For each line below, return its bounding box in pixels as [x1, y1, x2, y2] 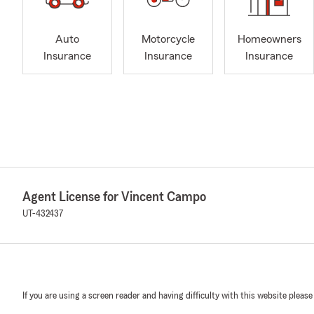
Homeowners [237, 34, 301, 46]
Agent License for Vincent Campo [22, 190, 206, 204]
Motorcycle [142, 34, 195, 46]
